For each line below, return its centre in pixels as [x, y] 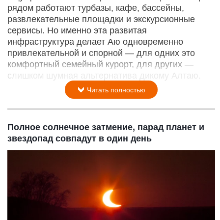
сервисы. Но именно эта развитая [77, 30]
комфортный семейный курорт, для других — [100, 64]
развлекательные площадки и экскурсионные [101, 19]
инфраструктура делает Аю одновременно [95, 41]
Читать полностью [115, 90]
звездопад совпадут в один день [80, 138]
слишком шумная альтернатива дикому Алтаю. [104, 75]
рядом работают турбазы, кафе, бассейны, [96, 8]
